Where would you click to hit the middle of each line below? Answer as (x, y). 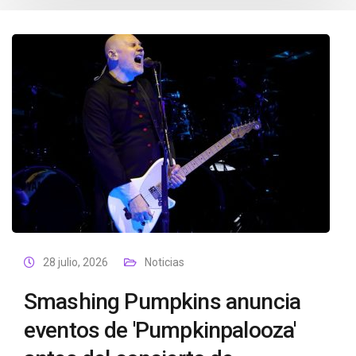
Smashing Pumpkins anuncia (163, 302)
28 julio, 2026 (75, 262)
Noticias (164, 262)
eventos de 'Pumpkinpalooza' (160, 330)
